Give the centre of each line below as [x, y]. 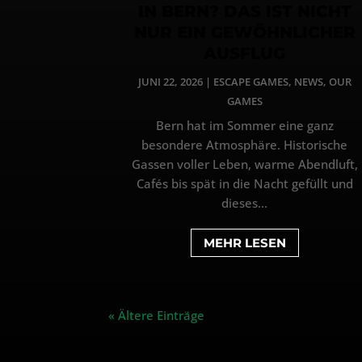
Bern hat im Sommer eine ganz [244, 125]
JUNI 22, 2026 [170, 81]
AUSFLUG [245, 53]
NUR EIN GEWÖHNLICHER [244, 32]
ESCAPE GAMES [250, 81]
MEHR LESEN [244, 242]
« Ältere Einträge [157, 315]
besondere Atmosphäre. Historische [245, 144]
